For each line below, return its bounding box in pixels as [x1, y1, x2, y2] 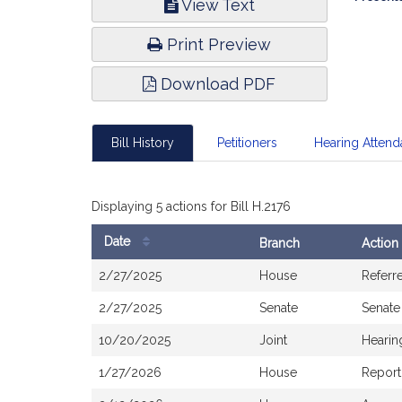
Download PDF [156, 74, 276, 93]
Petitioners [216, 135, 277, 150]
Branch [259, 236, 300, 250]
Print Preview [162, 35, 272, 54]
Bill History [111, 135, 174, 150]
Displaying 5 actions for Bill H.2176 [92, 199, 291, 214]
